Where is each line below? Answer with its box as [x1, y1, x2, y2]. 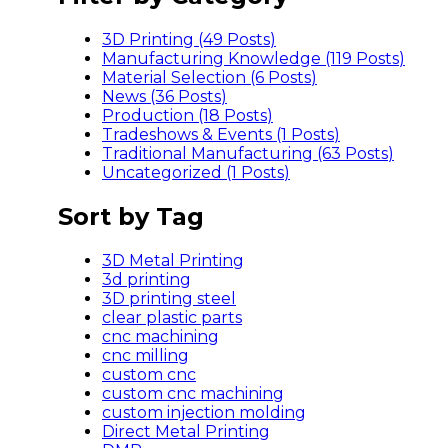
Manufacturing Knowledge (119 [102, 48, 352, 68]
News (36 [102, 86, 174, 106]
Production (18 [102, 105, 220, 125]
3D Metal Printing [102, 250, 244, 270]
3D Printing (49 [102, 29, 223, 49]
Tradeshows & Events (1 [102, 124, 287, 144]
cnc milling [102, 345, 189, 365]
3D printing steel [102, 288, 236, 308]
